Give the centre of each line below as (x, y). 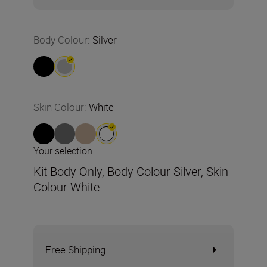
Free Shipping (75, 249)
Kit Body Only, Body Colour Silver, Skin (131, 171)
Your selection (63, 151)
